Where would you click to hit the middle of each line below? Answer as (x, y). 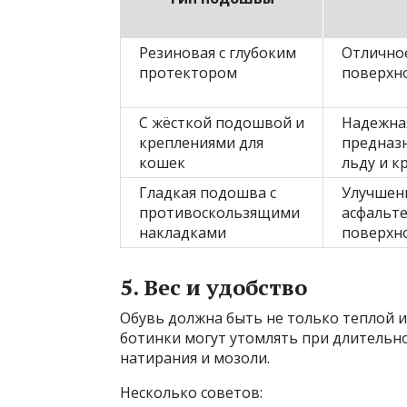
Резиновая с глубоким (218, 53)
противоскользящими (219, 213)
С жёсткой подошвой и (222, 123)
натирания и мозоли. (195, 358)
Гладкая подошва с (208, 193)
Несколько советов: (191, 393)
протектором (188, 73)
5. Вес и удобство (213, 288)
